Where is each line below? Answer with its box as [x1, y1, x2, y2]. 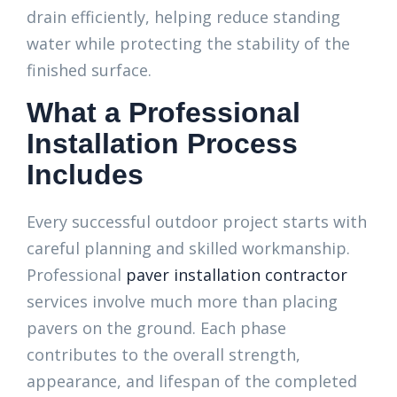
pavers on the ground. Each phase [27, 317, 286, 339]
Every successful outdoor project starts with [27, 211, 367, 232]
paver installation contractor [126, 264, 347, 285]
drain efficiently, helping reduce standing [27, 6, 340, 27]
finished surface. [27, 59, 152, 81]
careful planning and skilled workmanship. [27, 237, 350, 259]
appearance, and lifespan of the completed [27, 370, 357, 392]
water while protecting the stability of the [27, 33, 350, 54]
